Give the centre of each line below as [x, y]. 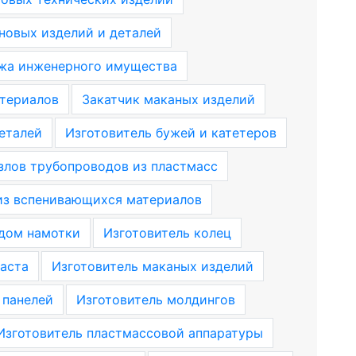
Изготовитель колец [167, 233]
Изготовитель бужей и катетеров [171, 133]
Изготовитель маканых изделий [153, 266]
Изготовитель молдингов [155, 300]
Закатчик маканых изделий [168, 99]
